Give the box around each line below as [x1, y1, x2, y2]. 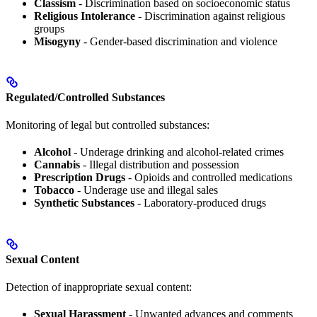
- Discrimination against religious [135, 9, 285, 22]
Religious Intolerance [34, 9, 135, 22]
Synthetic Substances [34, 197, 134, 209]
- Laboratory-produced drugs [134, 197, 266, 209]
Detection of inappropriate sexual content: [6, 280, 192, 293]
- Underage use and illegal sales [74, 184, 218, 197]
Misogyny [34, 35, 81, 47]
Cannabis [34, 158, 80, 171]
